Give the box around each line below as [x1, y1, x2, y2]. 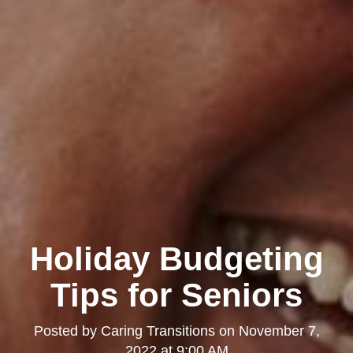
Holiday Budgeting [29, 240, 324, 278]
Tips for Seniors [50, 277, 303, 314]
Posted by [33, 323, 101, 340]
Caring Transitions [100, 323, 215, 340]
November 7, [238, 323, 320, 340]
